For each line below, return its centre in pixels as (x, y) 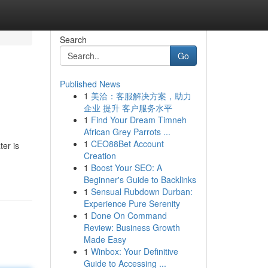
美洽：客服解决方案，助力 (141, 96)
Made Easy (105, 239)
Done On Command (129, 215)
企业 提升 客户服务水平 (128, 108)
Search (73, 39)
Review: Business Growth (132, 227)
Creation (100, 156)
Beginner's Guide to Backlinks (140, 179)
